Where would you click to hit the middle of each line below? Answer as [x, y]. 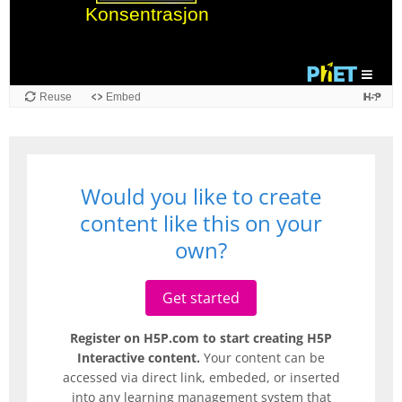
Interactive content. [139, 357]
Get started [201, 297]
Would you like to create [201, 196]
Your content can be [262, 357]
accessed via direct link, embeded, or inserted [201, 377]
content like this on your [201, 223]
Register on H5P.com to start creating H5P [201, 337]
